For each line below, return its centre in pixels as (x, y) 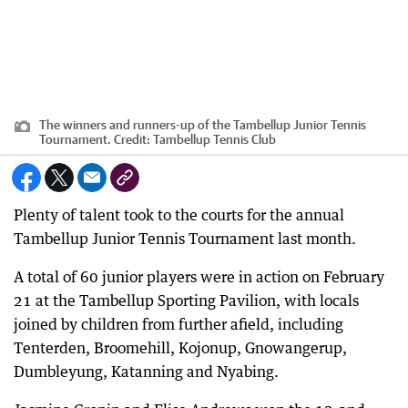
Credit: (132, 139)
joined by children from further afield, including (178, 324)
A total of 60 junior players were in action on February (199, 277)
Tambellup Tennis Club (214, 139)
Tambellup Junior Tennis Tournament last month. (185, 239)
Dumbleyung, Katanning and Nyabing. (146, 372)
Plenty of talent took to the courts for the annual (179, 215)
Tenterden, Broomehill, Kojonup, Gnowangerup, (180, 348)
